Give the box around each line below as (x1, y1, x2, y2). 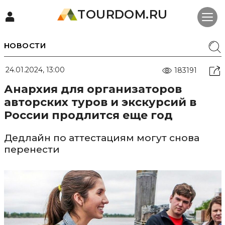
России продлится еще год (4, 108, 173, 122)
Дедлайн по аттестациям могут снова (4, 132, 199, 144)
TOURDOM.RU (77, 7, 168, 22)
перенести (4, 144, 60, 155)
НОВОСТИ (4, 41, 46, 50)
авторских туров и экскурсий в (4, 95, 196, 109)
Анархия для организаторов (4, 82, 182, 96)
